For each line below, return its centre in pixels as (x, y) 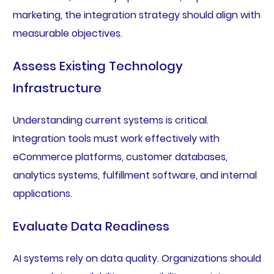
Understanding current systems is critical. (110, 120)
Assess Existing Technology (98, 66)
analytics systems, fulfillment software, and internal (135, 176)
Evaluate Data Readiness (91, 227)
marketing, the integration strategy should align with (136, 15)
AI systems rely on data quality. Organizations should (137, 259)
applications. (42, 194)
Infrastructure (57, 88)
